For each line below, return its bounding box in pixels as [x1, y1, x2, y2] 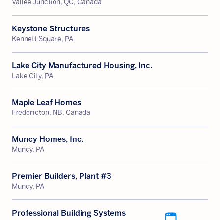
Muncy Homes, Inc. [12, 135, 83, 144]
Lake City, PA [12, 72, 54, 80]
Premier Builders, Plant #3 [12, 171, 111, 181]
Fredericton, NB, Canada [12, 109, 90, 117]
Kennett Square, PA [12, 35, 74, 43]
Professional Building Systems [12, 208, 126, 218]
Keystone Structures [12, 24, 90, 33]
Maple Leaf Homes [12, 98, 81, 107]
